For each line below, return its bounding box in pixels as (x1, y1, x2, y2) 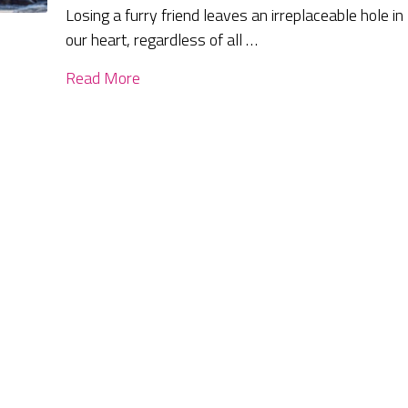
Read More (66, 66, 141, 91)
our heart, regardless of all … (66, 27, 259, 53)
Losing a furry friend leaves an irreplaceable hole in (66, 3, 404, 28)
